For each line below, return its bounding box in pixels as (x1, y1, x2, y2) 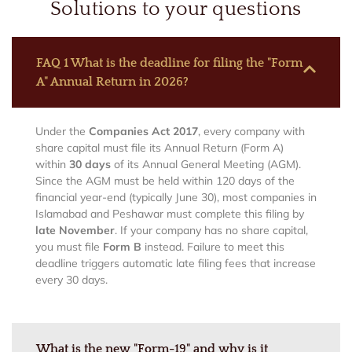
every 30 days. (35, 272, 108, 287)
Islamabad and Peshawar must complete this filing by (35, 206, 304, 221)
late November (35, 222, 115, 237)
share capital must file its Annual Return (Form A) (35, 140, 284, 155)
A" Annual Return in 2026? (36, 74, 189, 89)
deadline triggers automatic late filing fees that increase (35, 255, 316, 270)
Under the (35, 123, 89, 138)
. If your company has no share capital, (115, 222, 308, 237)
